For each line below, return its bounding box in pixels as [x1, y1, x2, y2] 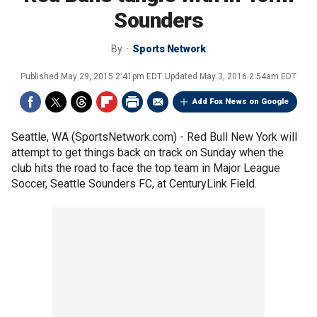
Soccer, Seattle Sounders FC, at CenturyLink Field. [11, 177, 257, 190]
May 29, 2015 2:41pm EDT [61, 71, 162, 81]
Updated [165, 71, 200, 81]
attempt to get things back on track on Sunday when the [11, 146, 284, 159]
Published [21, 71, 61, 81]
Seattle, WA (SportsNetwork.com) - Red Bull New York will [11, 130, 297, 144]
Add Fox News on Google [192, 97, 289, 106]
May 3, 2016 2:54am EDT [200, 71, 296, 81]
